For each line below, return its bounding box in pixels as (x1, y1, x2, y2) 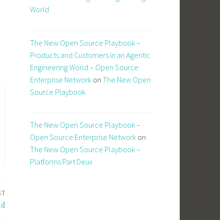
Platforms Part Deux (30, 157, 93, 167)
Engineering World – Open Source (30, 62, 138, 72)
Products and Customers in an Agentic (30, 50, 150, 60)
